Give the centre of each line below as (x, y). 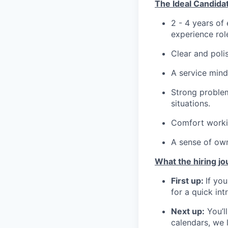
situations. (191, 104)
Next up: (188, 211)
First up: (188, 181)
